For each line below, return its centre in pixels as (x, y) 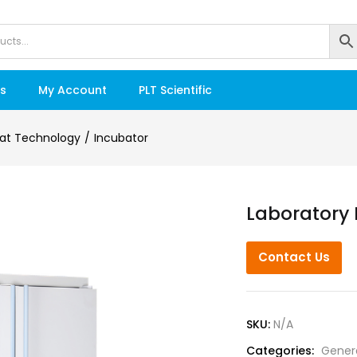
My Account (72, 90)
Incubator (121, 138)
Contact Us (294, 257)
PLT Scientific (175, 90)
